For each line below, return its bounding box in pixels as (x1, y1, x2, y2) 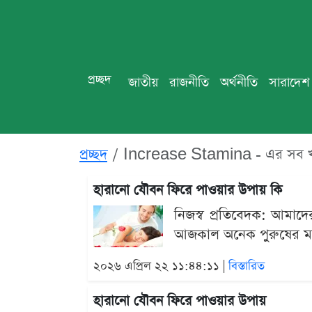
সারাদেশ (269, 74, 309, 91)
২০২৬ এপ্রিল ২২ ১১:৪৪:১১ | (93, 258, 228, 274)
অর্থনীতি (220, 74, 258, 91)
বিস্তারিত (228, 258, 265, 274)
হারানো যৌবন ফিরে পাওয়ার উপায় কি (93, 181, 282, 200)
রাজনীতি (169, 74, 209, 91)
